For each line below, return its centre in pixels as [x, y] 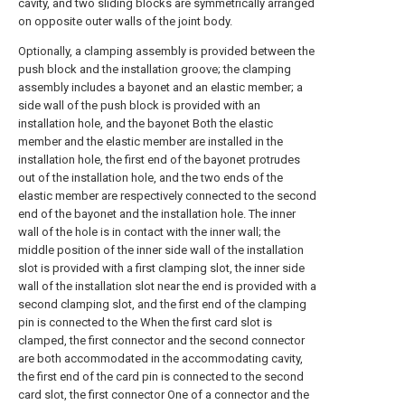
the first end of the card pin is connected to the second [161, 376]
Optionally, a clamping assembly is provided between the [166, 51]
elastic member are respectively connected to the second [167, 195]
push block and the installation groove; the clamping [155, 69]
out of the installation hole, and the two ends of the [151, 177]
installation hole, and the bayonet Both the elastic [146, 123]
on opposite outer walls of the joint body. [125, 21]
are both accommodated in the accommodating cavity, [160, 358]
